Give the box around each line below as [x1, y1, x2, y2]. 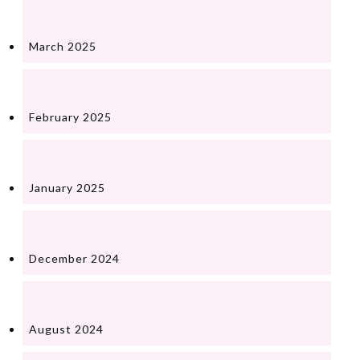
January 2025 [29, 180, 105, 194]
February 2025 [29, 109, 112, 124]
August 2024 [29, 321, 104, 336]
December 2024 [29, 251, 120, 265]
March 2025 [29, 39, 96, 53]
